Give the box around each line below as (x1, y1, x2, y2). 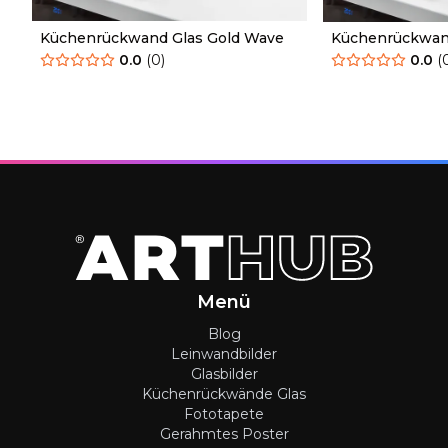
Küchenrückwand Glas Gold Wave (40, 28, 284, 47)
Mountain (331, 48, 402, 67)
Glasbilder (190, 364, 258, 383)
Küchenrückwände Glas (142, 384, 306, 403)
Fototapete (184, 404, 264, 423)
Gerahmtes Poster (159, 424, 289, 443)
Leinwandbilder (171, 344, 277, 363)
